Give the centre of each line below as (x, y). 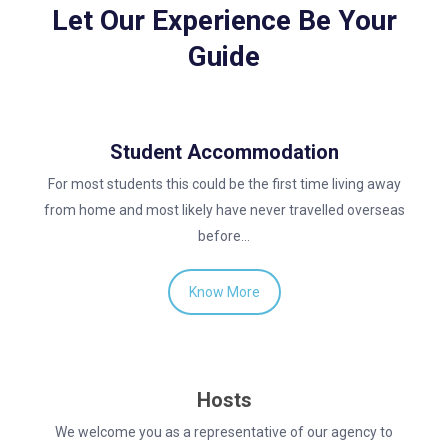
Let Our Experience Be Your (224, 21)
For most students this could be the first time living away (224, 183)
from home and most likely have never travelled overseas (224, 209)
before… (224, 235)
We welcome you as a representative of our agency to (224, 432)
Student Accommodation (224, 151)
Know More (224, 291)
